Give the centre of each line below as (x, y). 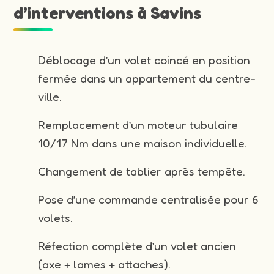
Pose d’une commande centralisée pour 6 (149, 199)
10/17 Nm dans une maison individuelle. (143, 143)
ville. (50, 96)
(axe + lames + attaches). (105, 264)
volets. (56, 217)
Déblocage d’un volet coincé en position (144, 60)
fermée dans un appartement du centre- (147, 78)
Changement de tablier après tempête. (142, 171)
